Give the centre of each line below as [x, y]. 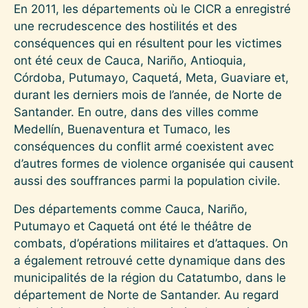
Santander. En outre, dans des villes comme [136, 111]
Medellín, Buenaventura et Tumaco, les [122, 129]
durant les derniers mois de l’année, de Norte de [148, 94]
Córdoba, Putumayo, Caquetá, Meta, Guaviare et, [151, 77]
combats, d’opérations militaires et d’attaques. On [151, 243]
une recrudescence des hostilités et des [125, 25]
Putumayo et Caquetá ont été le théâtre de [133, 225]
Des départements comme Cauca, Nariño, [131, 208]
